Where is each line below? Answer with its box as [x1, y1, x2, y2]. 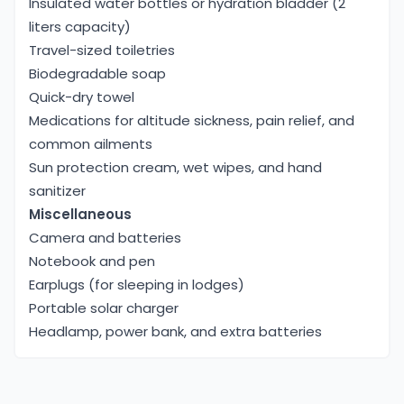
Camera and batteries [29, 228, 181, 248]
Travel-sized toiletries [29, 41, 175, 60]
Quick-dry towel [29, 87, 134, 107]
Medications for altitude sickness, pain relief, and [29, 111, 354, 131]
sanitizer [29, 181, 86, 201]
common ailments [29, 134, 152, 154]
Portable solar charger [29, 298, 179, 318]
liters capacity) [29, 17, 131, 37]
